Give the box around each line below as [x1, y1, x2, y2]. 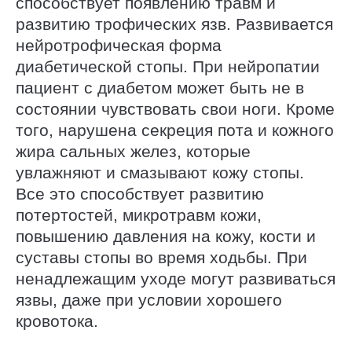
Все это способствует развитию [16, 185, 264, 203]
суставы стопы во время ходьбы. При [16, 248, 307, 267]
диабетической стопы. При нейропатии [16, 57, 320, 76]
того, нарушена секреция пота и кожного [16, 121, 334, 140]
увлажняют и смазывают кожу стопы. [16, 163, 304, 182]
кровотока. [16, 312, 98, 331]
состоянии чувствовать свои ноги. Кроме [16, 100, 335, 119]
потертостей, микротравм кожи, [16, 206, 262, 225]
